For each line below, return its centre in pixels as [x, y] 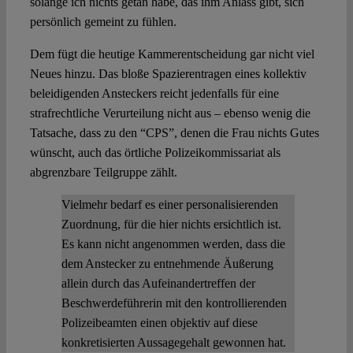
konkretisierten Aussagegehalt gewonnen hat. [173, 343]
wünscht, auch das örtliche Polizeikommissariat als [155, 153]
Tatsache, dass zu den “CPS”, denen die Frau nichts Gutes [174, 133]
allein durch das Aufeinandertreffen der [158, 284]
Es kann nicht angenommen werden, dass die [173, 244]
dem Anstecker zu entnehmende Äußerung [167, 264]
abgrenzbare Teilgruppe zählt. [103, 173]
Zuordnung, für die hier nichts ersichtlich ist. [171, 225]
